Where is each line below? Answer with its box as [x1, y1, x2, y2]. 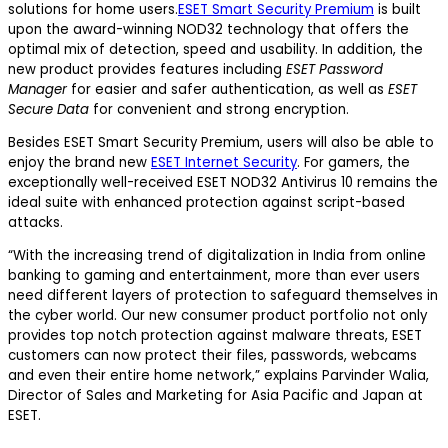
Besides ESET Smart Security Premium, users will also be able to [8, 132, 434, 152]
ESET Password [286, 59, 383, 79]
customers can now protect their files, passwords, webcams [8, 346, 417, 366]
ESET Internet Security [151, 152, 297, 172]
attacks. [8, 212, 63, 232]
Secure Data [8, 99, 89, 119]
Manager [8, 79, 67, 99]
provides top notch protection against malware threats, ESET [8, 326, 422, 346]
